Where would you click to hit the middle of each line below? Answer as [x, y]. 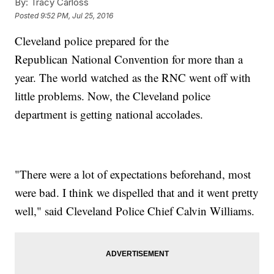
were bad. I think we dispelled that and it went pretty [137, 193]
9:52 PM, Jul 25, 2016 [77, 15]
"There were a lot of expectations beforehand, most [133, 174]
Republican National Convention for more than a [129, 59]
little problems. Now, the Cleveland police [113, 96]
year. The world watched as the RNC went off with [133, 78]
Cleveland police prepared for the [92, 41]
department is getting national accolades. [109, 114]
